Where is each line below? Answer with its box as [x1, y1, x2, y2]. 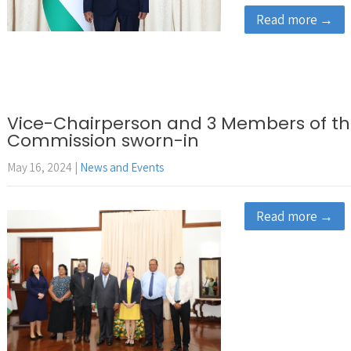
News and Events [80, 160, 164, 175]
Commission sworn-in [7, 128, 199, 153]
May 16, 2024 [7, 160, 72, 175]
